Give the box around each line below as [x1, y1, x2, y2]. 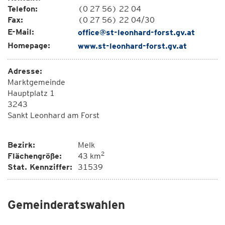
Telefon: [8, 4, 38, 14]
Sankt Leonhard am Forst [8, 110, 99, 120]
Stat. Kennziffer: [8, 162, 72, 172]
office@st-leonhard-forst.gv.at [78, 28, 195, 37]
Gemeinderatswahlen [8, 197, 125, 212]
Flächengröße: [8, 151, 62, 161]
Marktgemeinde [8, 77, 65, 87]
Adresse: [8, 66, 42, 76]
